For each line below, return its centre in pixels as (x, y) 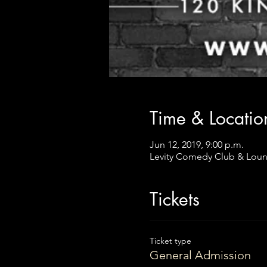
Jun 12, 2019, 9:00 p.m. (196, 145)
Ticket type (170, 241)
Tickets (174, 199)
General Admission (200, 255)
